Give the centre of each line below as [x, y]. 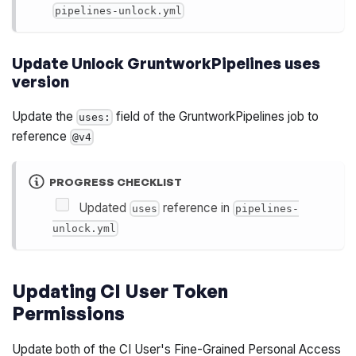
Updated [104, 207]
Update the [44, 116]
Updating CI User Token [120, 291]
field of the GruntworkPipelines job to [216, 116]
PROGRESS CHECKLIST [115, 182]
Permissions [69, 313]
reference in [196, 207]
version [41, 81]
